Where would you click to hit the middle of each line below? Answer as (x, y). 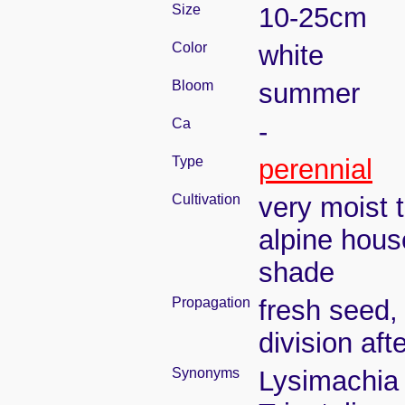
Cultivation (206, 199)
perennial (316, 170)
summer (309, 94)
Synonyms (206, 373)
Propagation (211, 302)
